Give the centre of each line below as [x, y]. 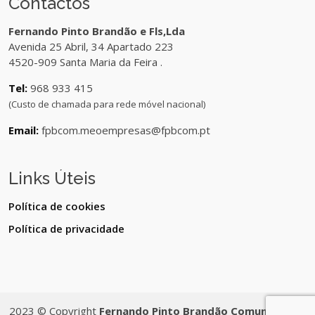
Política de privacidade [66, 228]
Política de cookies [57, 206]
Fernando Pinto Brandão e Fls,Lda [97, 31]
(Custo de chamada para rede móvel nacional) [107, 104]
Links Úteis [52, 178]
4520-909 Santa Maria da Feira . [85, 62]
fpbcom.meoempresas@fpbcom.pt [124, 130]
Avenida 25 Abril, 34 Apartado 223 [91, 46]
